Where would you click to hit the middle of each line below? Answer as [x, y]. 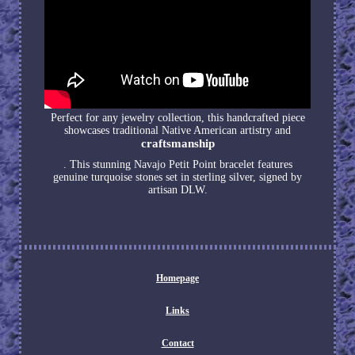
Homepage [177, 279]
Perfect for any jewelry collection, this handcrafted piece [177, 118]
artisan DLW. [177, 190]
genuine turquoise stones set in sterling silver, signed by [177, 177]
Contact [177, 344]
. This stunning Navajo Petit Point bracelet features [177, 165]
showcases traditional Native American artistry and [177, 131]
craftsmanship [177, 144]
